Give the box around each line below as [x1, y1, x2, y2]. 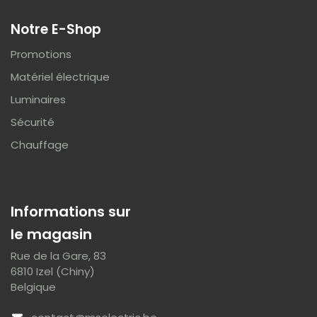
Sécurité [11, 115, 54, 130]
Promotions [11, 47, 71, 62]
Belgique [11, 279, 56, 295]
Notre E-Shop [11, 20, 101, 40]
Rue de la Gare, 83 [11, 248, 109, 264]
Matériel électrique [11, 69, 110, 85]
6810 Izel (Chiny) [11, 264, 95, 279]
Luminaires [11, 92, 66, 108]
